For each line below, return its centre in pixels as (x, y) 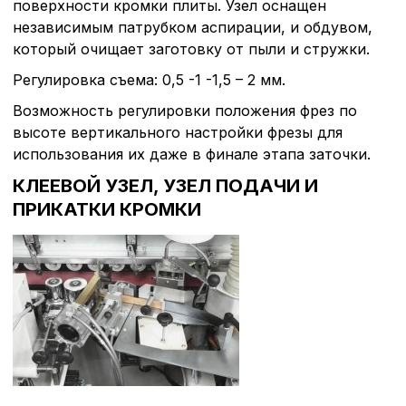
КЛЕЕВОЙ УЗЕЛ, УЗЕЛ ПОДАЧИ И (165, 185)
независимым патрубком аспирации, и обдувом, (193, 27)
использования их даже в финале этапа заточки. (192, 154)
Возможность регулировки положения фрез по (185, 110)
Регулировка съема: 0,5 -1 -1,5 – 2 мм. (149, 79)
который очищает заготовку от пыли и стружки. (191, 48)
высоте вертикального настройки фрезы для (178, 132)
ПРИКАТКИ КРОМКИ (107, 209)
